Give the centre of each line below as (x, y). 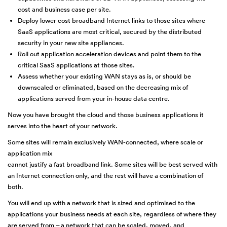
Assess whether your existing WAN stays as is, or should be (104, 77)
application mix (30, 154)
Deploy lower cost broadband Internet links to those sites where (111, 21)
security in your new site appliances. (71, 43)
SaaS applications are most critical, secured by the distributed (110, 32)
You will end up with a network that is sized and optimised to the (101, 203)
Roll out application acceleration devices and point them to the (109, 54)
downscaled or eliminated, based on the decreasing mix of (103, 88)
